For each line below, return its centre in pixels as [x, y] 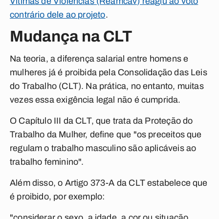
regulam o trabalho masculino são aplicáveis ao [103, 148]
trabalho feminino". [47, 162]
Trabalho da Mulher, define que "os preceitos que [106, 134]
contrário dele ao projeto [58, 15]
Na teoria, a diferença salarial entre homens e [99, 59]
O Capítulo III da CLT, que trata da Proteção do [101, 121]
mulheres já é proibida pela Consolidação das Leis [109, 72]
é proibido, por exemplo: [57, 197]
